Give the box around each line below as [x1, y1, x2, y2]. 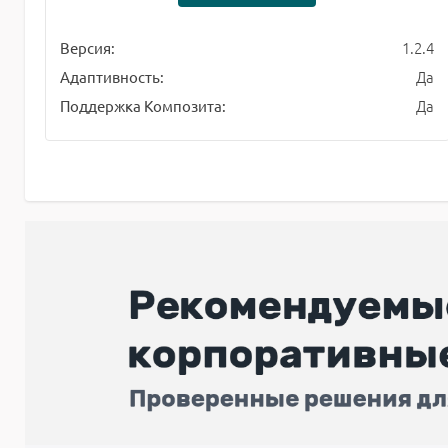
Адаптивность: [60, 67, 164, 87]
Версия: [60, 38, 115, 58]
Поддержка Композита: [60, 96, 226, 116]
